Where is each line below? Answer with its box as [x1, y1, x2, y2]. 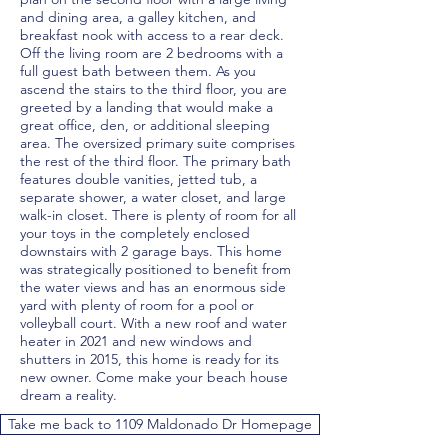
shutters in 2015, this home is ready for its [20, 350, 279, 368]
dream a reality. [20, 386, 117, 404]
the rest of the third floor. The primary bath [20, 152, 291, 170]
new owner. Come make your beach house [20, 368, 288, 386]
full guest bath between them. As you [20, 62, 256, 80]
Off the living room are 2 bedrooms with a [20, 44, 283, 62]
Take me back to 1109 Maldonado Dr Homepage [8, 415, 312, 433]
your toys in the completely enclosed [20, 224, 250, 242]
